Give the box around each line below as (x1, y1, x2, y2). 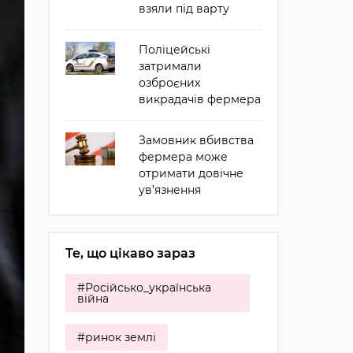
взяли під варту (138, 2, 229, 16)
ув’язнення (138, 183, 201, 197)
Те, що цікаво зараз (65, 246, 195, 261)
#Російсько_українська (76, 281, 211, 295)
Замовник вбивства (138, 133, 254, 147)
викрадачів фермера (138, 92, 261, 106)
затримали (138, 59, 202, 73)
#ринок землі (76, 330, 156, 344)
